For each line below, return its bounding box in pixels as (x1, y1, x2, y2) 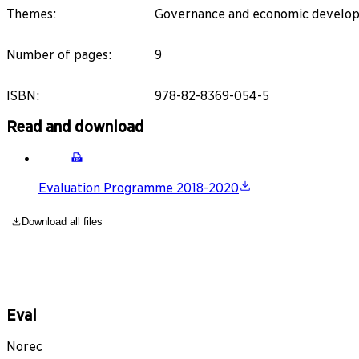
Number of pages (6, 46, 108, 63)
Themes (6, 6, 53, 22)
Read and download (6, 118, 144, 136)
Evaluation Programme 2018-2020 (38, 180, 239, 196)
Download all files (22, 216, 103, 228)
